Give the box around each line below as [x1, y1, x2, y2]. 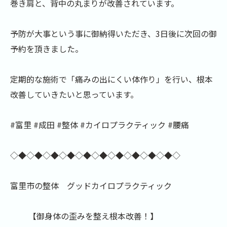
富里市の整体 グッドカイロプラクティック [10, 179, 172, 192]
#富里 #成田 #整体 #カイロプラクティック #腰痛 [10, 119, 189, 131]
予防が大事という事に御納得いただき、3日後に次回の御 [10, 27, 217, 40]
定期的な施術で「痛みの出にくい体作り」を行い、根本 [10, 73, 213, 85]
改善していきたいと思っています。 [10, 88, 138, 100]
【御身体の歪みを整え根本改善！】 [10, 210, 158, 222]
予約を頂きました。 [10, 43, 83, 55]
